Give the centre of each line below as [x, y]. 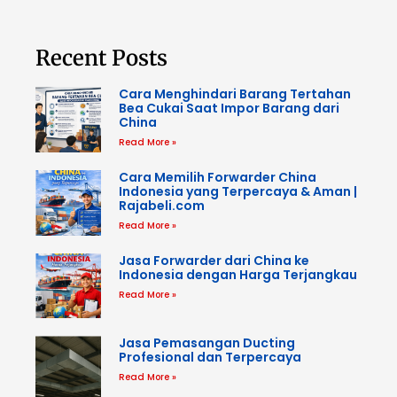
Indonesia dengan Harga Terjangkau [237, 274]
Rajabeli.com [161, 205]
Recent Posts [101, 58]
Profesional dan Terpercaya [210, 358]
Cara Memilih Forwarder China [217, 177]
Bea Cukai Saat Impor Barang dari [229, 109]
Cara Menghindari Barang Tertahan [234, 94]
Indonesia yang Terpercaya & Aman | [237, 191]
